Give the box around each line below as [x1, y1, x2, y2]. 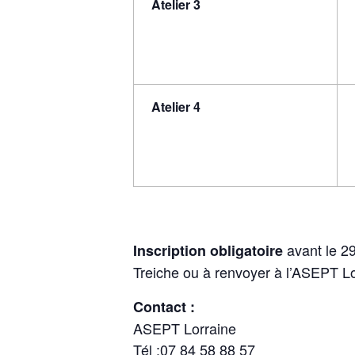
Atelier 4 [151, 97, 201, 116]
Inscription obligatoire [133, 239, 283, 261]
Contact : [133, 296, 195, 317]
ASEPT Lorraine [133, 317, 236, 338]
